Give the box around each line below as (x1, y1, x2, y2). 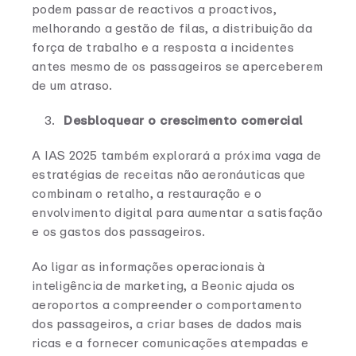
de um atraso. (32, 75, 113, 95)
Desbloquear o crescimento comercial (64, 110, 303, 130)
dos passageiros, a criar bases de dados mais (32, 314, 302, 334)
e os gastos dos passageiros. (32, 222, 205, 242)
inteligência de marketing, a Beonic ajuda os (32, 276, 295, 296)
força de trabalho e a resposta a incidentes (32, 37, 294, 57)
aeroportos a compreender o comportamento (32, 295, 302, 315)
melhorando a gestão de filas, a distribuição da (32, 18, 312, 38)
